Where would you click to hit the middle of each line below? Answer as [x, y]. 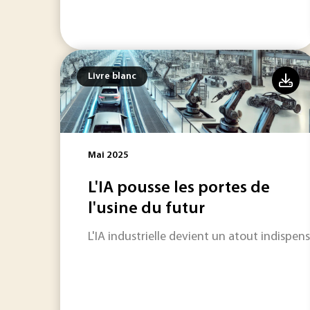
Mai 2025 [108, 155]
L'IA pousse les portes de [179, 188]
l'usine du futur [146, 209]
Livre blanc [112, 76]
